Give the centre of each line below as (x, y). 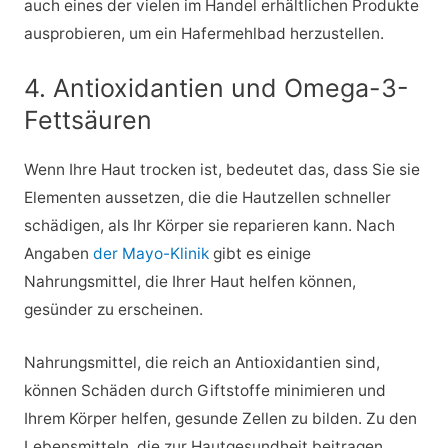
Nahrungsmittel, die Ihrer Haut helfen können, (189, 282)
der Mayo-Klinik (150, 254)
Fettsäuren (87, 120)
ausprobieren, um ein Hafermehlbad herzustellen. (203, 33)
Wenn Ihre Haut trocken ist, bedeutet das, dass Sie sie (221, 170)
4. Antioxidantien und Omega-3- (216, 88)
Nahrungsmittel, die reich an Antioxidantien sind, (201, 363)
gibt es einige (259, 254)
